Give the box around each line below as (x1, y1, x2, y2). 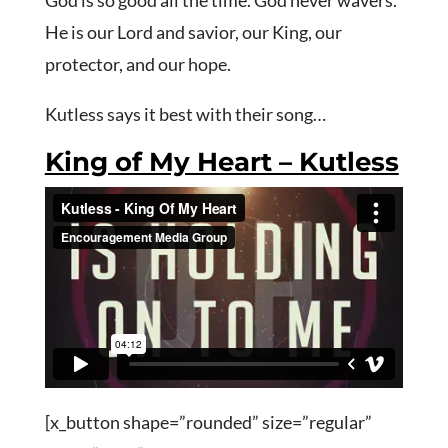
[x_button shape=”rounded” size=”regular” (44, 410, 372, 433)
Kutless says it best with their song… (44, 103, 326, 126)
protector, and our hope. (44, 53, 231, 76)
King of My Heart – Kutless (44, 146, 399, 179)
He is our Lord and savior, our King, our (44, 21, 342, 44)
